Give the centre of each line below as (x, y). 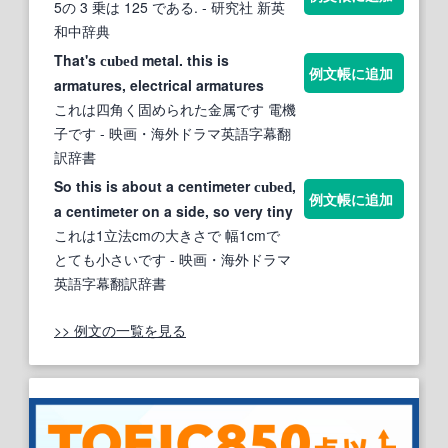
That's (77, 60)
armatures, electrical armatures (159, 85)
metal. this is (183, 60)
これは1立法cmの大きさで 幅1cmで (167, 235)
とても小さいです (110, 259)
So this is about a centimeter (154, 186)
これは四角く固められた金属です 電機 (175, 109)
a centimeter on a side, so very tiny (173, 211)
